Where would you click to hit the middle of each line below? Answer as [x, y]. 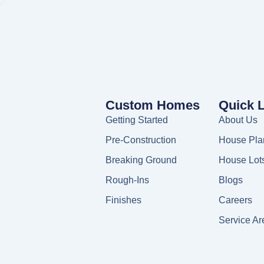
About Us [238, 120]
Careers [235, 200]
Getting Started [136, 120]
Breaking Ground [141, 160]
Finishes [123, 200]
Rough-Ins [127, 180]
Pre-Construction [141, 140]
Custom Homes [152, 105]
